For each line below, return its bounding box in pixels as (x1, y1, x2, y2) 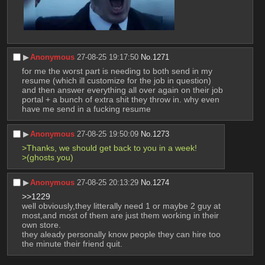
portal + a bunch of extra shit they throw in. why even (21, 94, 219, 104)
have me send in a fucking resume (21, 104, 151, 114)
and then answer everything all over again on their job (21, 85, 223, 95)
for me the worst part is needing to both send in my (21, 66, 212, 76)
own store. (21, 220, 61, 230)
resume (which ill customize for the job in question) (21, 75, 211, 85)
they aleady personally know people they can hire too (21, 230, 221, 240)
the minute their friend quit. (21, 239, 122, 249)
